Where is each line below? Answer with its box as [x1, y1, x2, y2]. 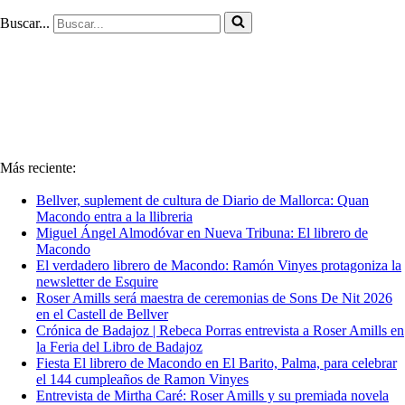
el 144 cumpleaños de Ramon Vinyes [36, 372, 249, 387]
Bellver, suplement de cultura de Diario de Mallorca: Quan [36, 193, 369, 208]
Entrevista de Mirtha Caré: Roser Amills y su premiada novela [36, 388, 389, 403]
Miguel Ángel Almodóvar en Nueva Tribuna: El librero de [36, 225, 368, 240]
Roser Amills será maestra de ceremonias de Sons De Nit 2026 [36, 290, 392, 306]
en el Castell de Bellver [36, 306, 168, 322]
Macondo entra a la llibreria [36, 209, 193, 224]
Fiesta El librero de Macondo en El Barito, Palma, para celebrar [36, 355, 397, 371]
